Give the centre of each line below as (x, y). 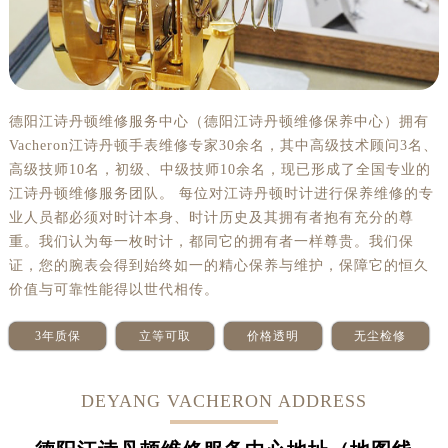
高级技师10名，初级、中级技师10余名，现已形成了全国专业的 (219, 169)
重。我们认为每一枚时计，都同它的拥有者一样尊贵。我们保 (211, 241)
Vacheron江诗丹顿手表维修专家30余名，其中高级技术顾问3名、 (223, 145)
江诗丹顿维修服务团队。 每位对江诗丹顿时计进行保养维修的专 (221, 193)
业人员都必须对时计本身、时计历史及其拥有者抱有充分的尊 (211, 217)
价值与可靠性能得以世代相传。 (113, 289)
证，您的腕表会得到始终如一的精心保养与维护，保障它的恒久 (218, 265)
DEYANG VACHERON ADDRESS (224, 400)
